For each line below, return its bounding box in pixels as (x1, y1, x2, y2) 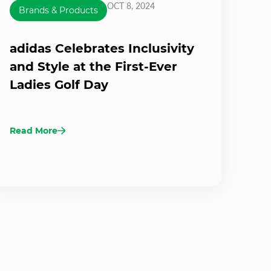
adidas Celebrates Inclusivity (10, 41, 194, 56)
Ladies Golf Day (10, 77, 108, 92)
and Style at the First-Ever (10, 59, 177, 74)
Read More (10, 125, 57, 136)
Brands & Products (19, 4, 98, 16)
